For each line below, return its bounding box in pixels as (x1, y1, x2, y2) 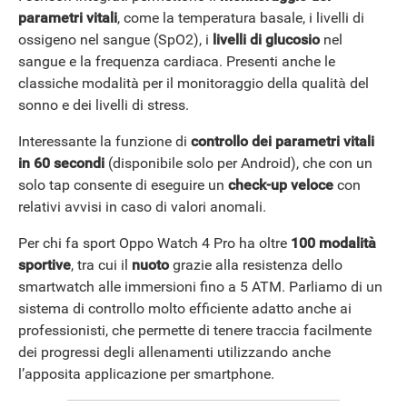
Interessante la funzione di (18, 132, 191, 150)
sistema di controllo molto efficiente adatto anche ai (18, 299, 352, 317)
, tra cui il (71, 255, 132, 273)
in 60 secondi (18, 154, 104, 172)
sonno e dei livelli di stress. (18, 95, 189, 114)
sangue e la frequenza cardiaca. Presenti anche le (18, 52, 335, 70)
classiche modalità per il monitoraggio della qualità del (18, 74, 369, 92)
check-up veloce (228, 175, 333, 194)
